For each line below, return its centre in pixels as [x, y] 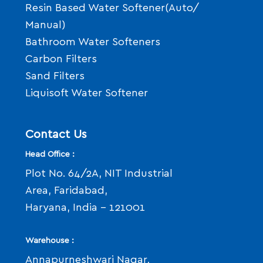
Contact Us [56, 135]
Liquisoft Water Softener [87, 94]
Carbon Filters [61, 60]
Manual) [45, 26]
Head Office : [50, 155]
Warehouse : [50, 241]
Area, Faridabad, [66, 191]
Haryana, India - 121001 [85, 208]
